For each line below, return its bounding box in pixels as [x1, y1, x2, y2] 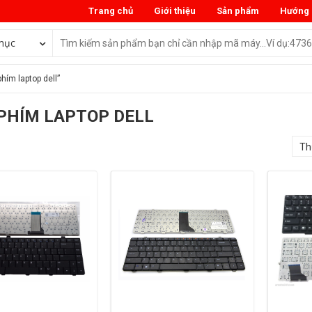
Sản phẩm [217, 6, 259, 16]
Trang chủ [88, 6, 133, 16]
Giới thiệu [154, 6, 196, 16]
